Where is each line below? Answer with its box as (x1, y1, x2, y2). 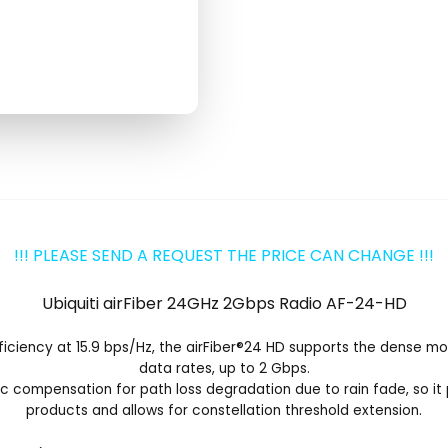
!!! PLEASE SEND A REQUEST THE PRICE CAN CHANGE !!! (14, 243, 434, 267)
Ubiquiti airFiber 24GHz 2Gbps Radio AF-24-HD (41, 291, 407, 315)
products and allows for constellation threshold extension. (26, 400, 422, 420)
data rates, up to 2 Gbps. (138, 358, 310, 378)
